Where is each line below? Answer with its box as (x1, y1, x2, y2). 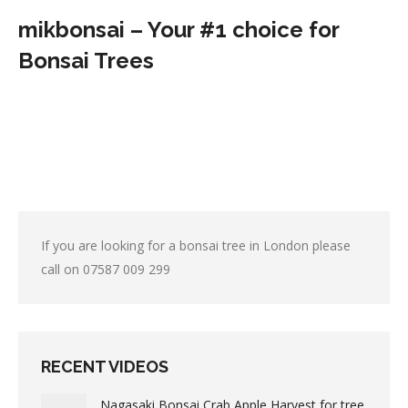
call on (41, 260, 83, 278)
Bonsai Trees (18, 47, 154, 74)
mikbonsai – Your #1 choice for (18, 16, 339, 43)
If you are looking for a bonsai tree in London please (41, 237, 351, 254)
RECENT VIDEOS (41, 357, 168, 376)
